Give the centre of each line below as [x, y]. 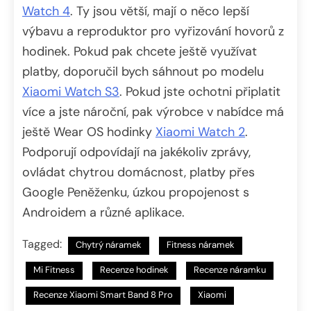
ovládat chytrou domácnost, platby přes [138, 173]
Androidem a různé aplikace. [103, 213]
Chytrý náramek [109, 245]
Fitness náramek [201, 245]
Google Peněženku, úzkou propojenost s [136, 193]
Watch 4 [46, 11]
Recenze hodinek [134, 270]
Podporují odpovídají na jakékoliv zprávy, [136, 152]
